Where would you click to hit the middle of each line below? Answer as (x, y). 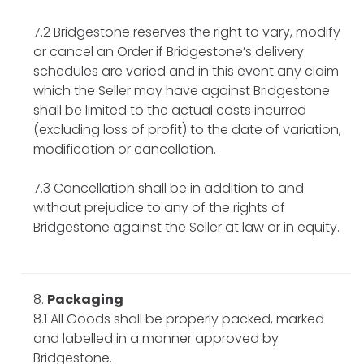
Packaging (85, 299)
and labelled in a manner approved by (156, 338)
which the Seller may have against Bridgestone (182, 90)
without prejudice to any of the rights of (159, 207)
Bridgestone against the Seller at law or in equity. (186, 227)
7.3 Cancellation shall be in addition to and (169, 188)
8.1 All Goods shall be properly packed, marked (179, 318)
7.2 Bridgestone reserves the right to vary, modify (187, 32)
